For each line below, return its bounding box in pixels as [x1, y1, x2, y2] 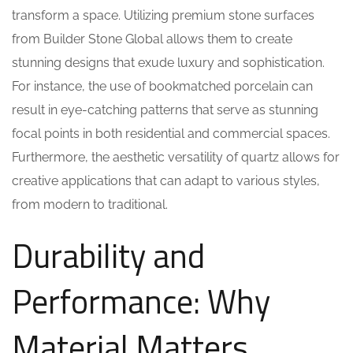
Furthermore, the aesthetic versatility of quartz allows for [12, 150, 340, 165]
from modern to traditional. [12, 197, 168, 212]
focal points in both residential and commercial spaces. [12, 126, 330, 141]
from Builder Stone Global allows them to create [12, 32, 292, 46]
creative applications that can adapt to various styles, [12, 173, 320, 188]
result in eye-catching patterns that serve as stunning [12, 102, 318, 117]
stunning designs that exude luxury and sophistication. [12, 55, 325, 70]
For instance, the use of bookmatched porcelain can [12, 79, 313, 94]
